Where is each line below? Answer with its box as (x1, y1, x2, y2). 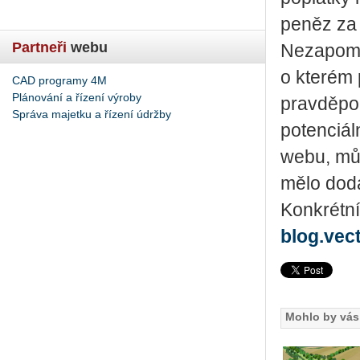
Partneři (12, 39, 67, 55)
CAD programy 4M (12, 73, 107, 87)
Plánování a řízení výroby (12, 90, 141, 104)
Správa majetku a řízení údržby (12, 107, 171, 121)
